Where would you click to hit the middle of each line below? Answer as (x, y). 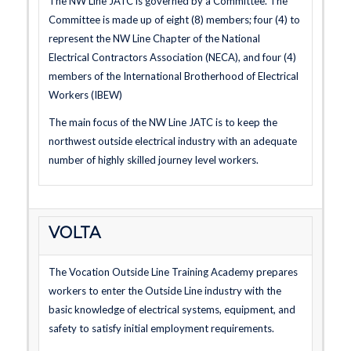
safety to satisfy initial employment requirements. (161, 328)
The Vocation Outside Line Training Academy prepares (173, 272)
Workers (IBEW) (85, 95)
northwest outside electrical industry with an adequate (172, 141)
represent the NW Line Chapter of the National (154, 38)
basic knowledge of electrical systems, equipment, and (172, 309)
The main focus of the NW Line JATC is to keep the (163, 123)
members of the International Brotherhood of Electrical (173, 76)
